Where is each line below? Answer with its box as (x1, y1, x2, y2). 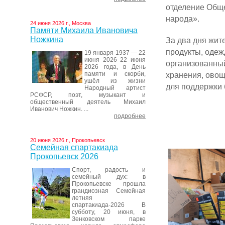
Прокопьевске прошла (72, 180, 146, 187)
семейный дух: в (72, 173, 146, 180)
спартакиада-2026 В (72, 201, 146, 208)
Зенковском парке (72, 215, 146, 222)
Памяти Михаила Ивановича (30, 26, 138, 35)
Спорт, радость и (72, 166, 146, 173)
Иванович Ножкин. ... (30, 105, 88, 113)
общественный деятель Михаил (30, 98, 146, 105)
